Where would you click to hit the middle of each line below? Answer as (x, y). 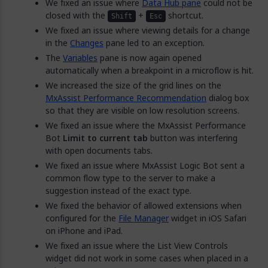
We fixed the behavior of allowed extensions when (144, 205)
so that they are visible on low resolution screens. (142, 110)
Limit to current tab (105, 138)
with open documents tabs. (99, 150)
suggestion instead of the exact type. (118, 191)
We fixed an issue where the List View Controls (137, 246)
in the (58, 43)
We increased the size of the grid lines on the (133, 85)
